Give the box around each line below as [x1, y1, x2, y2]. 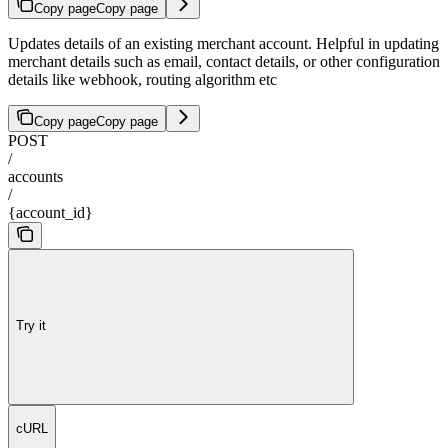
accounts [8, 167, 63, 185]
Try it [16, 318, 46, 334]
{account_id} [8, 203, 93, 221]
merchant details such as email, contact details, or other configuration [8, 52, 440, 70]
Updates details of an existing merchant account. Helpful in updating [8, 34, 439, 52]
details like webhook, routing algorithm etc [8, 70, 277, 88]
